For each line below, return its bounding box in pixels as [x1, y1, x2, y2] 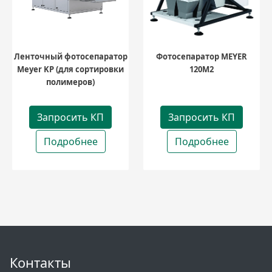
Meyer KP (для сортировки [17, 63, 124, 75]
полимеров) [46, 76, 95, 87]
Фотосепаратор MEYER [156, 50, 247, 62]
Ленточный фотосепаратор [13, 50, 127, 62]
